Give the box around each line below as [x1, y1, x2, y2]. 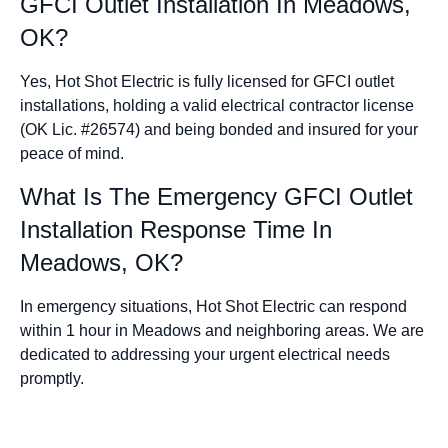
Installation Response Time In [20, 216, 332, 244]
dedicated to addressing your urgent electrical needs [20, 346, 390, 364]
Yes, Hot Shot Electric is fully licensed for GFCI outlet [20, 72, 394, 90]
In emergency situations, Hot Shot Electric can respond [20, 298, 407, 316]
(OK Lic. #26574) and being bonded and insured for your [20, 120, 418, 138]
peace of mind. [20, 144, 124, 162]
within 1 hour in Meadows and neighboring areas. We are [20, 322, 424, 340]
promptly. [20, 370, 84, 388]
